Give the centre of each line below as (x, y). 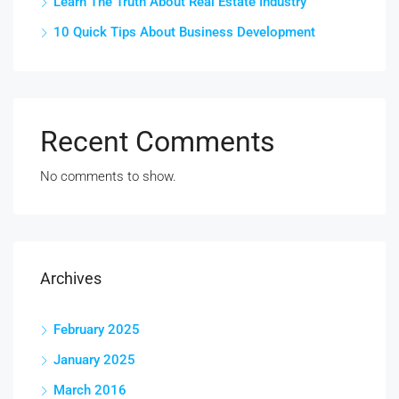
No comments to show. (108, 177)
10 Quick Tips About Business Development (184, 33)
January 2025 (94, 360)
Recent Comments (158, 142)
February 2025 (97, 330)
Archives (71, 279)
